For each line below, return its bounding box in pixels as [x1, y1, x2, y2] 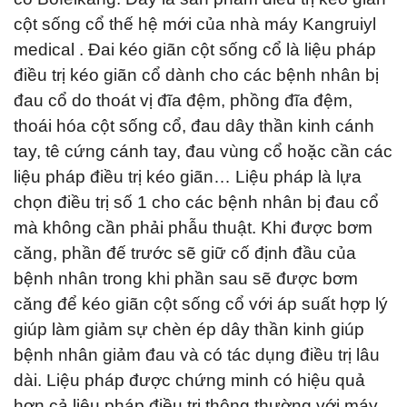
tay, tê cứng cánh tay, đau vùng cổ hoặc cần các [14, 142, 392, 161]
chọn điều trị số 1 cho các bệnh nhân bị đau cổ [14, 193, 379, 212]
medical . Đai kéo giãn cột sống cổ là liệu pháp [14, 40, 376, 59]
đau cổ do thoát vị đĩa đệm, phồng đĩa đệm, [14, 91, 352, 110]
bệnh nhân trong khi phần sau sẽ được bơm [14, 269, 358, 288]
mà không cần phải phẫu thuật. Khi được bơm [14, 218, 372, 237]
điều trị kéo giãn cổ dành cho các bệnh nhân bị [14, 65, 379, 84]
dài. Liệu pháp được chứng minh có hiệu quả [14, 371, 365, 390]
